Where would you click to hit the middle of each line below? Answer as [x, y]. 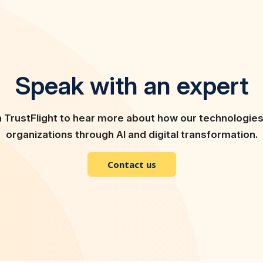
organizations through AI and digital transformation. [131, 135]
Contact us [131, 165]
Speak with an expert [131, 86]
